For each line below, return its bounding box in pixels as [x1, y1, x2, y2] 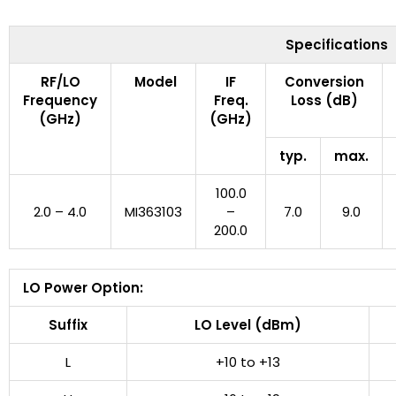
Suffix [49, 316, 88, 335]
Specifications [286, 34, 388, 54]
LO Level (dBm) [194, 316, 301, 335]
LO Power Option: [23, 278, 143, 298]
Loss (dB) [290, 90, 358, 110]
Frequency [23, 90, 97, 110]
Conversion [284, 72, 364, 91]
